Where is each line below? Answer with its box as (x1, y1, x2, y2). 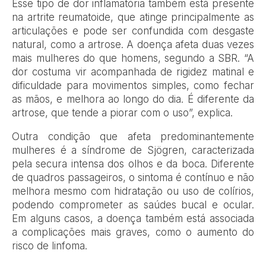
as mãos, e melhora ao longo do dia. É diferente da (12, 93, 254, 106)
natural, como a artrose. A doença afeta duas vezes (12, 39, 254, 51)
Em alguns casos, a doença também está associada (12, 213, 254, 225)
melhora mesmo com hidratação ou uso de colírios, (12, 185, 254, 198)
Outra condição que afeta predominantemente (12, 131, 254, 143)
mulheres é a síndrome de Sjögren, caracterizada (12, 144, 254, 157)
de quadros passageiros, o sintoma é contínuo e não (12, 172, 254, 184)
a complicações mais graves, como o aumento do (12, 226, 254, 239)
